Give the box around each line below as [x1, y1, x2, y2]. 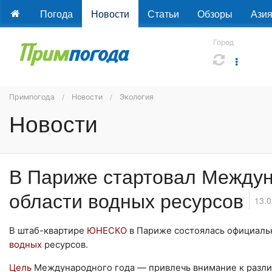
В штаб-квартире [9, 225, 87, 237]
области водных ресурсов [9, 186, 249, 214]
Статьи [147, 7, 179, 21]
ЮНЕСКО [87, 225, 129, 237]
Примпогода [9, 92, 55, 101]
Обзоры [197, 7, 233, 21]
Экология [120, 92, 154, 101]
